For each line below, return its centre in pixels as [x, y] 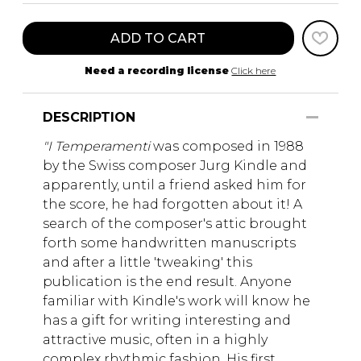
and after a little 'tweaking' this [147, 262]
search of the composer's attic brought [175, 223]
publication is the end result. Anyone [167, 281]
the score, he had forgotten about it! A [172, 204]
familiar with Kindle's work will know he [176, 301]
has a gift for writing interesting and [167, 320]
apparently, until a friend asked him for [174, 185]
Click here [254, 70]
